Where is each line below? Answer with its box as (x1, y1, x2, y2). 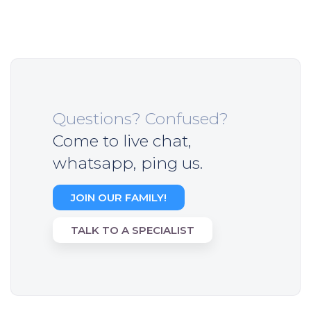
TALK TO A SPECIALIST (71, 223, 194, 237)
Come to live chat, (53, 131, 192, 151)
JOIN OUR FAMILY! (71, 190, 167, 204)
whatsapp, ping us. (53, 153, 203, 173)
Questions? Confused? (53, 108, 228, 128)
